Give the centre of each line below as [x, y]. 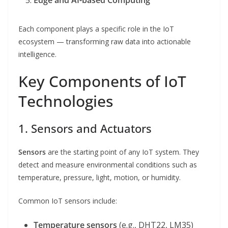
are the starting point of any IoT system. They [122, 152]
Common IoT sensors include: [68, 201]
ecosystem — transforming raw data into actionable [105, 42]
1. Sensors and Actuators [85, 129]
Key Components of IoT [102, 81]
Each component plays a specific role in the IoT [96, 29]
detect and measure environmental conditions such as [108, 165]
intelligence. [37, 54]
